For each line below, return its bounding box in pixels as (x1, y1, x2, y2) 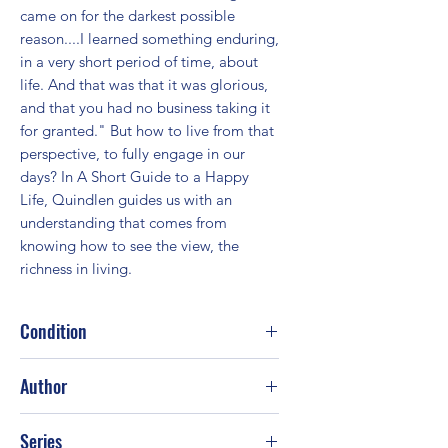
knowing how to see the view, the (20, 235, 239, 255)
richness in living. (20, 258, 132, 278)
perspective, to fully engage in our (20, 143, 245, 163)
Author (20, 372, 67, 399)
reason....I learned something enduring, (20, 28, 279, 48)
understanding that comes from (20, 212, 227, 232)
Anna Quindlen (20, 413, 120, 433)
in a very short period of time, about (20, 51, 258, 71)
